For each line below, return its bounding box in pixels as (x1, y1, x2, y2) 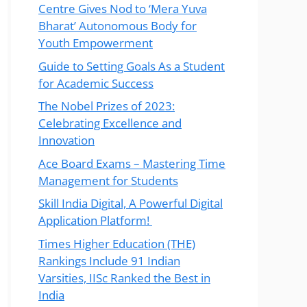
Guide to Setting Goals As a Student (38, 58, 225, 74)
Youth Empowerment (38, 35, 153, 51)
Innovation (38, 132, 95, 149)
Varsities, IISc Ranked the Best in (38, 269, 210, 286)
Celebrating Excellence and (38, 115, 182, 132)
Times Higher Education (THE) (38, 235, 195, 251)
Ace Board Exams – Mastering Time (38, 155, 225, 171)
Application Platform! (38, 212, 152, 229)
